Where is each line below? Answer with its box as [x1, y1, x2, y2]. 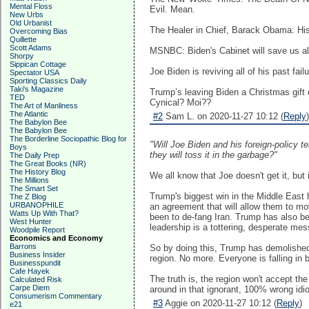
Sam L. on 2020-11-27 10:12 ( [163, 111, 283, 121]
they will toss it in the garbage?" [150, 150, 277, 160]
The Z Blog [10, 192, 46, 201]
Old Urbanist [10, 19, 52, 27]
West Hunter [10, 217, 52, 226]
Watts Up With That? [10, 209, 79, 217]
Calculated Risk [10, 275, 62, 283]
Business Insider [10, 250, 66, 259]
